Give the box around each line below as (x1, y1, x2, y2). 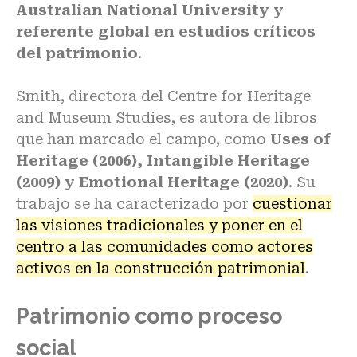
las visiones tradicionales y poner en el (16, 216, 303, 233)
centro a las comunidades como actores (16, 237, 313, 255)
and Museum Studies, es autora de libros (16, 108, 317, 126)
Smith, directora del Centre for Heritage (16, 87, 311, 104)
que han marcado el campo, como (16, 130, 270, 147)
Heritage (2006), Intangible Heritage (16, 151, 310, 169)
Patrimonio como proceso (16, 303, 282, 328)
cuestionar (253, 194, 332, 212)
